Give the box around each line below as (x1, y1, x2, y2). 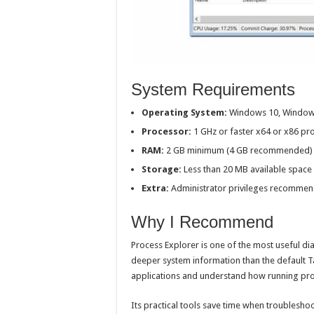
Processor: (142, 125, 191, 137)
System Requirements (131, 79, 295, 99)
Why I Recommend (131, 212, 273, 231)
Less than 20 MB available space (182, 163, 312, 175)
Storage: (142, 163, 182, 175)
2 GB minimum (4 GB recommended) (164, 144, 313, 156)
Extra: (142, 182, 169, 193)
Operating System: (142, 107, 227, 118)
